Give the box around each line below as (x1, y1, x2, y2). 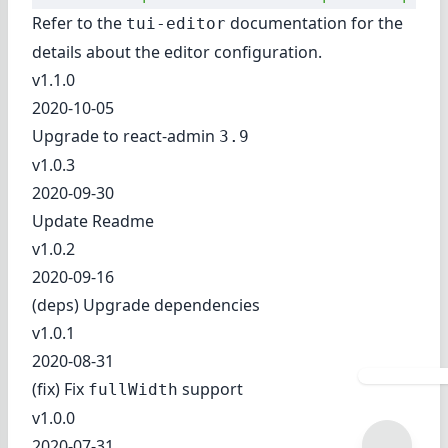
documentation (226, 12, 347, 34)
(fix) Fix (32, 378, 88, 400)
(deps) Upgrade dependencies (32, 294, 260, 316)
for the (347, 12, 403, 34)
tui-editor (126, 14, 226, 33)
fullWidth (88, 380, 178, 399)
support (178, 378, 243, 400)
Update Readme (32, 210, 154, 232)
